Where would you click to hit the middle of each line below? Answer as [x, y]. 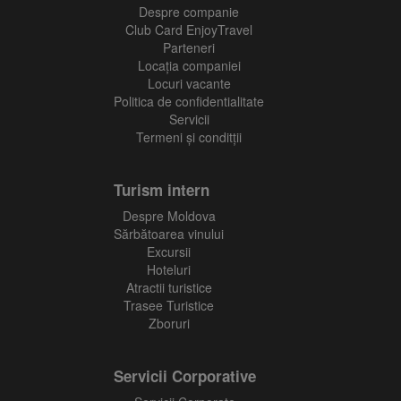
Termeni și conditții [189, 137]
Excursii [169, 252]
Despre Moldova [169, 216]
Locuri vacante [189, 83]
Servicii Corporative [185, 376]
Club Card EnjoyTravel [189, 30]
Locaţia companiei [189, 65]
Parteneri [189, 47]
